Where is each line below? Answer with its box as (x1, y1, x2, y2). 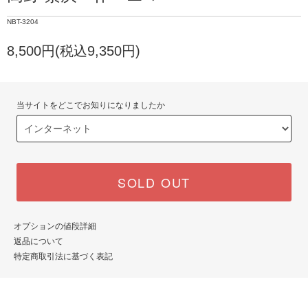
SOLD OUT (117, 173, 191, 191)
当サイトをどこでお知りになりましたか (16, 100, 166, 110)
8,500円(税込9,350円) (7, 43, 140, 58)
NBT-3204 (7, 17, 38, 25)
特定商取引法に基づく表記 (14, 251, 113, 261)
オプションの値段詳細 (14, 221, 96, 231)
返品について (14, 236, 63, 246)
